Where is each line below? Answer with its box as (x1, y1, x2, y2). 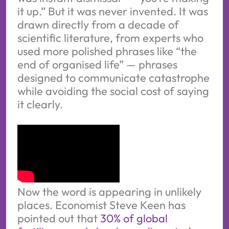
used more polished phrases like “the (17, 43, 197, 58)
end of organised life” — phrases (17, 57, 177, 72)
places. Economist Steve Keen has (17, 198, 186, 213)
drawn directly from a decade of (17, 17, 179, 32)
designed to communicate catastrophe (17, 70, 210, 85)
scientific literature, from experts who (17, 30, 203, 45)
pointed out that (17, 211, 100, 226)
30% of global (100, 211, 168, 226)
